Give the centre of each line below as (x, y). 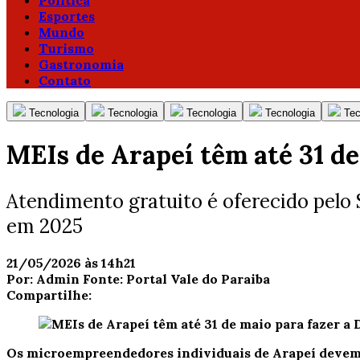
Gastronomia (81, 64)
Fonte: (104, 278)
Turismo (66, 48)
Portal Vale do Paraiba (198, 278)
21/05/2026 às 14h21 (71, 262)
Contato (65, 80)
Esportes (67, 16)
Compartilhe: (49, 295)
